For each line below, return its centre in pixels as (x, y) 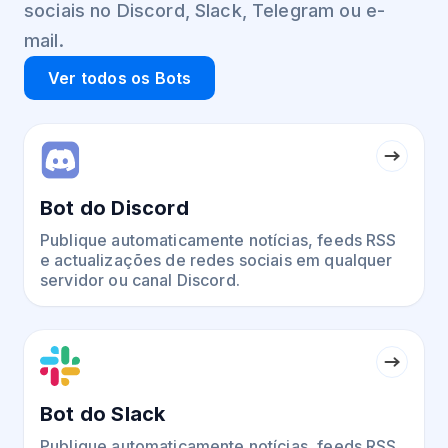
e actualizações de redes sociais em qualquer (216, 259)
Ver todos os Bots (120, 77)
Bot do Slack (103, 413)
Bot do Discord (114, 207)
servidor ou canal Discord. (140, 279)
